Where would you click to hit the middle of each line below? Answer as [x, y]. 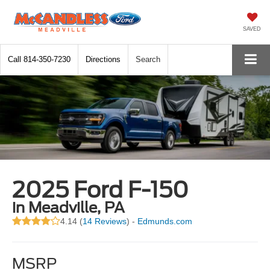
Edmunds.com [165, 221]
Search [148, 59]
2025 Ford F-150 [101, 190]
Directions [103, 59]
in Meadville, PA [69, 208]
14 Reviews [105, 221]
